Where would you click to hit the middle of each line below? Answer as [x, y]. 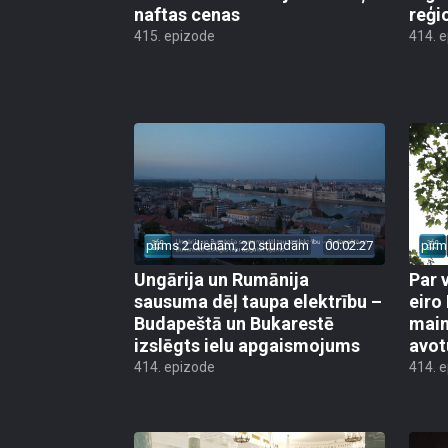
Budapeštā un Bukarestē [234, 323]
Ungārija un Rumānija [221, 279]
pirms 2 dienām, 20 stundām [227, 245]
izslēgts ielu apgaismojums [247, 345]
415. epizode [174, 36]
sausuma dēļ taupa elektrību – [258, 301]
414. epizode [174, 366]
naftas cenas [187, 15]
